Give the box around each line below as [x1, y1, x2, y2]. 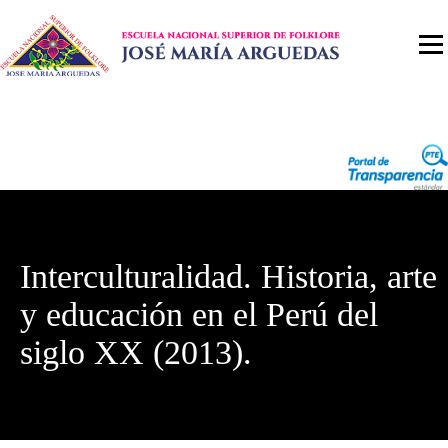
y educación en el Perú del [20, 295, 378, 333]
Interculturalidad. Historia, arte [20, 257, 437, 295]
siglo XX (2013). [20, 333, 252, 371]
